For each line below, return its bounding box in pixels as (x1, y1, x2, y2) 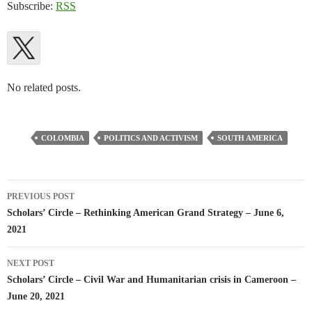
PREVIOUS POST (7, 192, 75, 202)
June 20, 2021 (7, 291, 65, 302)
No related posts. (7, 81, 81, 94)
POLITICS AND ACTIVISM (103, 134, 198, 143)
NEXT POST (7, 258, 54, 269)
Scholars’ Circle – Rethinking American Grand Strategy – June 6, (7, 208, 284, 219)
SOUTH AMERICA (217, 134, 283, 143)
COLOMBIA (40, 134, 84, 143)
